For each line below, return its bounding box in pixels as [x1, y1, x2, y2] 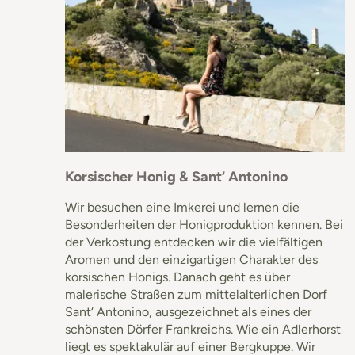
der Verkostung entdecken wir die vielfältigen [65, 234, 323, 250]
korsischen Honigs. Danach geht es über [65, 269, 290, 284]
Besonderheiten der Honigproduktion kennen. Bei [65, 216, 343, 232]
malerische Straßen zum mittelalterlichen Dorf [65, 286, 327, 302]
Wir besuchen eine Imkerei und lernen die [65, 199, 300, 215]
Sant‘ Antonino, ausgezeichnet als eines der [65, 303, 311, 319]
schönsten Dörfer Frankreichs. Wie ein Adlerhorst [65, 321, 341, 337]
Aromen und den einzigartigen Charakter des [65, 251, 318, 267]
